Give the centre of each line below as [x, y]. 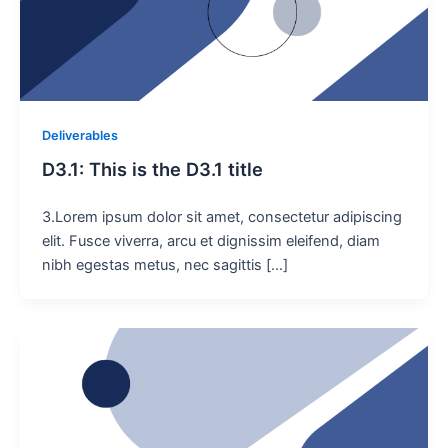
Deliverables [79, 135]
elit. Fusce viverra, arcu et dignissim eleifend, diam [210, 241]
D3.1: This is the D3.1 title [152, 169]
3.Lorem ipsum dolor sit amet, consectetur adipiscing [221, 217]
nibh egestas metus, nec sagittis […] [164, 265]
